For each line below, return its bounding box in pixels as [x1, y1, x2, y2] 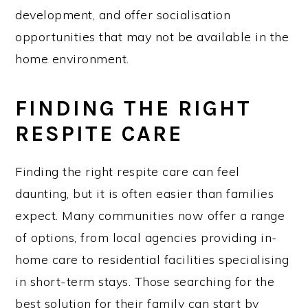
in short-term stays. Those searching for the [15, 273, 275, 289]
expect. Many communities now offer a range [15, 207, 285, 223]
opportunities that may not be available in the [15, 28, 289, 45]
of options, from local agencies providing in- [15, 229, 278, 245]
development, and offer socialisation [15, 6, 231, 23]
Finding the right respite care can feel [15, 163, 240, 179]
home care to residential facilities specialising [15, 251, 289, 267]
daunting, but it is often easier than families [15, 185, 274, 201]
